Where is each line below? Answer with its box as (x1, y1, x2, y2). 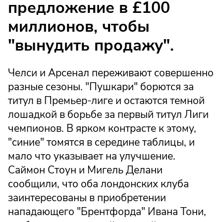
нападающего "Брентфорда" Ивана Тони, (8, 204, 206, 219)
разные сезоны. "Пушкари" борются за (8, 79, 194, 94)
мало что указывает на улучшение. (8, 149, 175, 163)
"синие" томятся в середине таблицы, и (8, 135, 195, 149)
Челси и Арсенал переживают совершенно (8, 65, 214, 80)
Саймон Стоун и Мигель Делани (8, 163, 163, 177)
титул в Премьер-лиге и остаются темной (8, 93, 205, 108)
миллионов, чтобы (8, 16, 150, 38)
